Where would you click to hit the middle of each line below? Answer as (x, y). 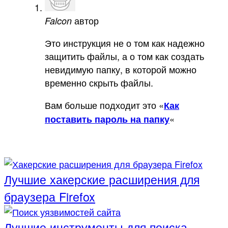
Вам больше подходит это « (104, 105)
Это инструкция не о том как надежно (125, 43)
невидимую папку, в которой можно (121, 69)
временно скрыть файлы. (99, 83)
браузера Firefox (50, 197)
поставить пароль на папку (107, 119)
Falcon (58, 21)
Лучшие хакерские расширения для (102, 179)
